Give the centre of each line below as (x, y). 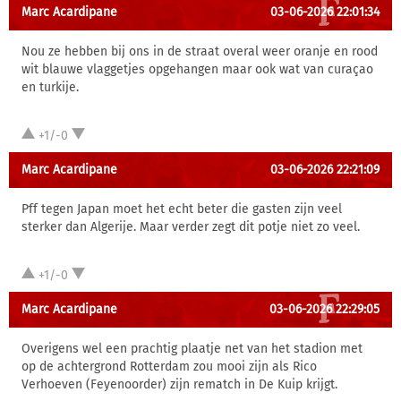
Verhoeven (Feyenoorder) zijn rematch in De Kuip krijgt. (179, 384)
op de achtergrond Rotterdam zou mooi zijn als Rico (169, 367)
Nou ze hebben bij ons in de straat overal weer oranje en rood (200, 51)
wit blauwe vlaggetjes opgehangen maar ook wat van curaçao (197, 69)
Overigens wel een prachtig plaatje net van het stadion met (192, 349)
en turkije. (50, 87)
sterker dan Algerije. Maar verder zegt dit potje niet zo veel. (191, 227)
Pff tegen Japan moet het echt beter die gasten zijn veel (182, 209)
